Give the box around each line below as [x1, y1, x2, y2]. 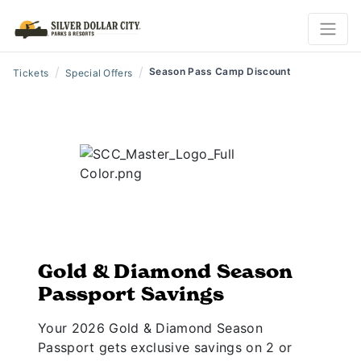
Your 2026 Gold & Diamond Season [38, 320, 263, 336]
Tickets [13, 67, 49, 79]
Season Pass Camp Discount [149, 65, 292, 77]
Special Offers [64, 67, 133, 79]
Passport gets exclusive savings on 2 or [38, 339, 293, 355]
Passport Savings [38, 282, 225, 306]
